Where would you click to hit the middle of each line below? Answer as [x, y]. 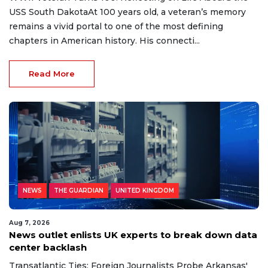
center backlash [48, 248]
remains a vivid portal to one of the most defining [116, 27]
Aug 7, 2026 [29, 223]
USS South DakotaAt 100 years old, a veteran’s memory [127, 12]
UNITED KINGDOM [145, 191]
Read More [52, 74]
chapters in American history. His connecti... [104, 41]
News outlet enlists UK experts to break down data [133, 235]
